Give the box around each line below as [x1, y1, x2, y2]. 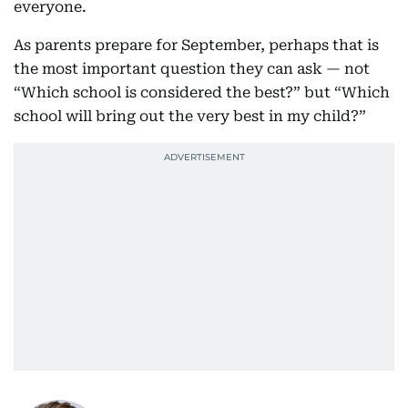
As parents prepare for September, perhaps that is [14, 36, 379, 55]
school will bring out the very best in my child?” [14, 107, 366, 126]
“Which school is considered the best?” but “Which [14, 84, 390, 102]
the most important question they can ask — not [14, 60, 370, 78]
